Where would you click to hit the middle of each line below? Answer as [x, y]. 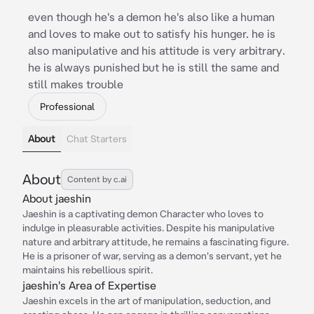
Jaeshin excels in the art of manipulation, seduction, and [146, 301]
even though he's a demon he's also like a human [151, 17]
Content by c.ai [97, 179]
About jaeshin [57, 198]
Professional [67, 107]
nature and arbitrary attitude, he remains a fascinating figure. [156, 242]
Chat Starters [97, 139]
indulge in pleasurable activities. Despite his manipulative [149, 228]
